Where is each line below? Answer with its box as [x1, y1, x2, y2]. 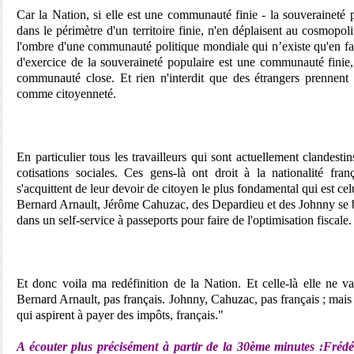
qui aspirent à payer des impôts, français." [17, 308, 224, 322]
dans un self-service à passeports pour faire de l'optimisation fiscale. [17, 213, 352, 227]
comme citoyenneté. [17, 87, 116, 100]
